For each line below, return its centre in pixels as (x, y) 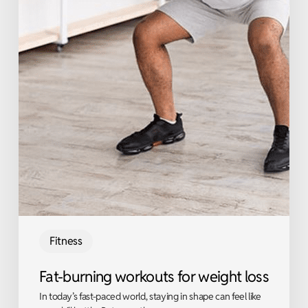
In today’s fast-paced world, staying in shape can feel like (150, 296)
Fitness (66, 241)
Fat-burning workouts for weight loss (154, 276)
